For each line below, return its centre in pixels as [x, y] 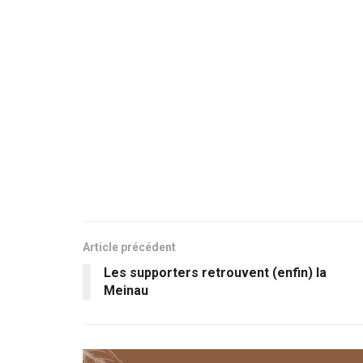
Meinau [126, 290]
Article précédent [129, 247]
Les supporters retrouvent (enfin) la [215, 272]
